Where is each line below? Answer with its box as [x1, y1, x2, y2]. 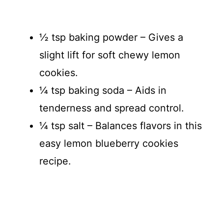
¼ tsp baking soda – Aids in [39, 84, 166, 97]
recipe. [39, 155, 71, 167]
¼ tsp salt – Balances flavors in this [39, 120, 202, 132]
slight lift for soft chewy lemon [39, 49, 180, 61]
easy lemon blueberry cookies [39, 137, 178, 150]
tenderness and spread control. [39, 102, 184, 114]
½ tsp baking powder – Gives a [39, 31, 183, 44]
